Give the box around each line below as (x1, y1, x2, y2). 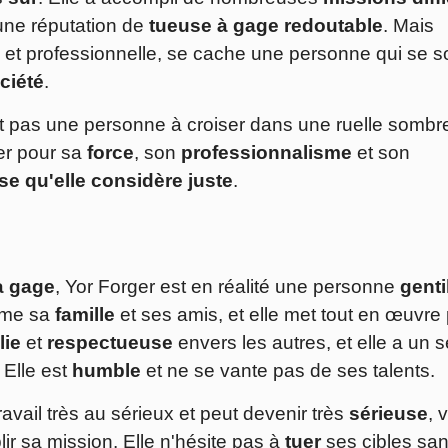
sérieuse (349, 403, 428, 425)
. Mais (383, 15, 434, 37)
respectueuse (47, 332, 173, 354)
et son (352, 142, 410, 164)
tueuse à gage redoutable (149, 15, 383, 37)
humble (72, 360, 141, 382)
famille (55, 304, 115, 326)
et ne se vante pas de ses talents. (141, 360, 435, 382)
